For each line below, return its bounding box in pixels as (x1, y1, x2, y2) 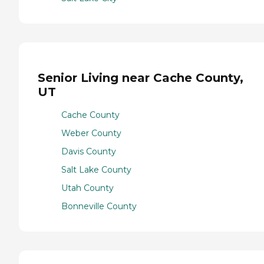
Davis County (61, 146, 116, 157)
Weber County (61, 128, 121, 139)
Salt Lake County (61, 164, 131, 176)
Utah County (61, 183, 114, 194)
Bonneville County (61, 201, 137, 212)
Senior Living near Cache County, (38, 71, 243, 85)
